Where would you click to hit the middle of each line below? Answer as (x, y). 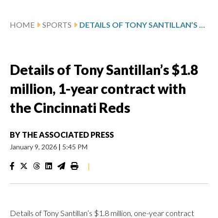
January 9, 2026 (34, 146)
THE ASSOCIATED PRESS (68, 134)
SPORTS (57, 24)
